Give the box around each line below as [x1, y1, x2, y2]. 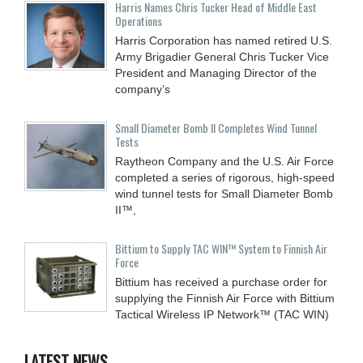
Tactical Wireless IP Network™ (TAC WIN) [115, 307, 329, 321]
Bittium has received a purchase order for [115, 275, 327, 288]
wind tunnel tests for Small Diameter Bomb [115, 186, 333, 200]
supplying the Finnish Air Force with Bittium [115, 291, 335, 305]
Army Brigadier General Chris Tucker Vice [115, 49, 329, 63]
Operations [115, 11, 162, 29]
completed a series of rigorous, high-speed [115, 170, 335, 184]
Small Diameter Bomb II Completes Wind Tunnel [115, 118, 317, 136]
